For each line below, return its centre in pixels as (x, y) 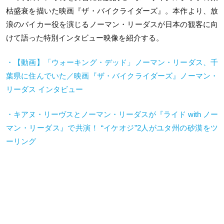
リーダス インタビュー (44, 89)
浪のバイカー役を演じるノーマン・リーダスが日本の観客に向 (112, 24)
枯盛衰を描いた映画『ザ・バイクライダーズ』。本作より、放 (112, 10)
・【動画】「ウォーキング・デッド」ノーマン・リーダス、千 (112, 62)
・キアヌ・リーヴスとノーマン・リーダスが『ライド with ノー (112, 114)
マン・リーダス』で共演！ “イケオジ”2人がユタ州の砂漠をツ (112, 127)
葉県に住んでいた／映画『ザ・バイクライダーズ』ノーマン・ (112, 76)
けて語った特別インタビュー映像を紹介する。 (85, 37)
